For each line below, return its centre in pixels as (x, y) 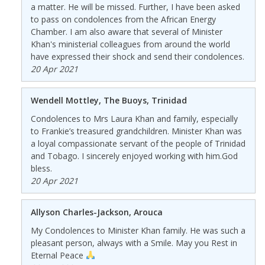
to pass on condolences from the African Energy (123, 19)
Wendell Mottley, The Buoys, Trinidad (109, 100)
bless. (41, 168)
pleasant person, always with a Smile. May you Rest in (134, 243)
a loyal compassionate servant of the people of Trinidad (138, 143)
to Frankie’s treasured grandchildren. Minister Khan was (136, 131)
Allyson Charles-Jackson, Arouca (96, 212)
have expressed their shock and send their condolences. (137, 56)
